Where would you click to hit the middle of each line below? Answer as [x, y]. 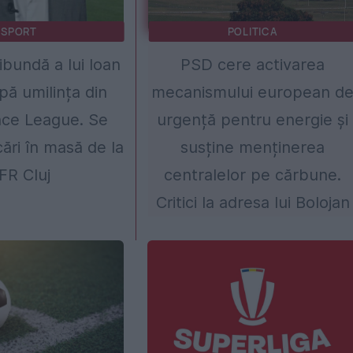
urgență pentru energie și [253, 120]
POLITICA [253, 32]
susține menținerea [253, 148]
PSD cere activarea [253, 65]
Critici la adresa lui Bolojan [253, 203]
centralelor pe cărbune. [253, 175]
